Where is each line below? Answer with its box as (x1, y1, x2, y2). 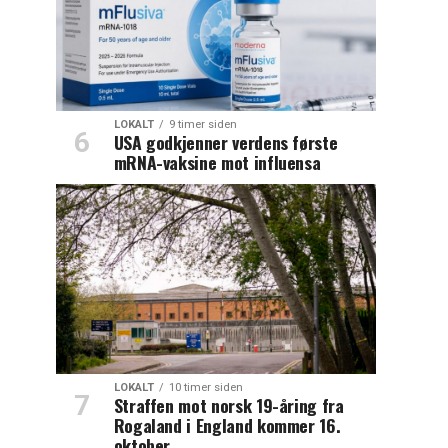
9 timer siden (168, 117, 237, 131)
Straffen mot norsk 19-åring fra (113, 391, 344, 418)
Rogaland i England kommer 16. (113, 411, 341, 438)
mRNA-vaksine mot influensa (113, 148, 321, 175)
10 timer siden (168, 380, 243, 394)
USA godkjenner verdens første (113, 128, 338, 155)
